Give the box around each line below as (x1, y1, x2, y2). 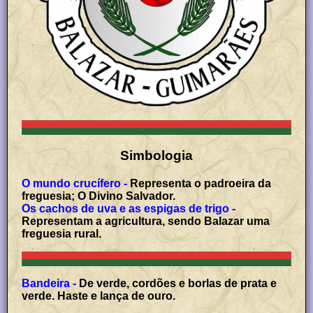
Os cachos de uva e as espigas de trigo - (22, 202, 236, 214)
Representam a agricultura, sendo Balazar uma (22, 214, 270, 227)
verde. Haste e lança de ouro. (22, 289, 176, 302)
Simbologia (120, 148, 193, 163)
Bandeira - (22, 277, 77, 289)
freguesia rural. (22, 227, 102, 240)
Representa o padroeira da (127, 177, 272, 189)
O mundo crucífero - (22, 177, 128, 189)
